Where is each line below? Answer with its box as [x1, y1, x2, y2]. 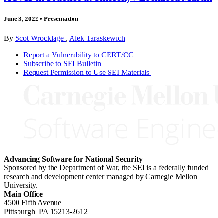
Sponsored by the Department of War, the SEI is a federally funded [4, 163, 209, 172]
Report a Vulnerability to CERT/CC [23, 50, 134, 59]
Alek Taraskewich [69, 34, 125, 42]
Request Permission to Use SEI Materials [23, 68, 149, 76]
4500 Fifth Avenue [4, 198, 61, 207]
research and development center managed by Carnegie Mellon [4, 172, 197, 181]
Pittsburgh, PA [4, 207, 48, 216]
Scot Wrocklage [15, 34, 66, 42]
